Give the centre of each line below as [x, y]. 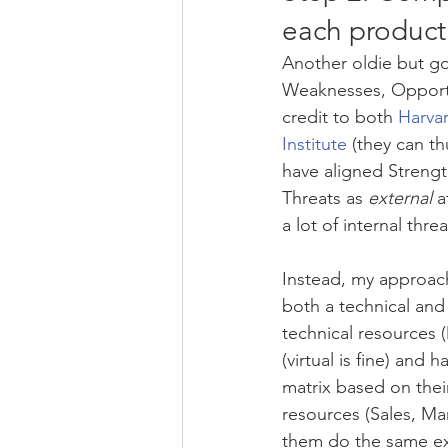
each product [364, 31]
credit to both [340, 117]
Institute [314, 144]
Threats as [325, 198]
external [400, 198]
